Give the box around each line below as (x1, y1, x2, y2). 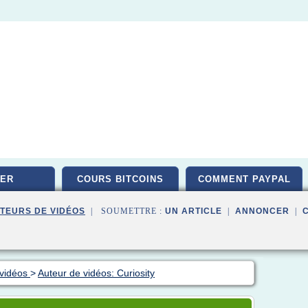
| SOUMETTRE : (85, 206, 165, 216)
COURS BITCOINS (77, 174, 164, 184)
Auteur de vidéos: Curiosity (38, 267, 155, 278)
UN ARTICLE (165, 206, 222, 216)
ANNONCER (235, 206, 289, 216)
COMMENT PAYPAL (197, 174, 291, 184)
